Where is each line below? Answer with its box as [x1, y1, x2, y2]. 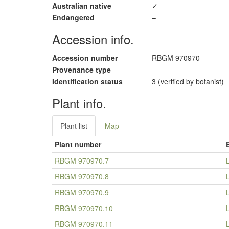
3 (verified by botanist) [152, 76, 224, 86]
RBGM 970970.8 [55, 171, 109, 181]
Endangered [52, 12, 95, 22]
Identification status [52, 76, 123, 86]
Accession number [52, 53, 118, 63]
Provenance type [52, 64, 111, 75]
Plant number [55, 139, 101, 149]
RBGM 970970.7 [55, 155, 109, 166]
